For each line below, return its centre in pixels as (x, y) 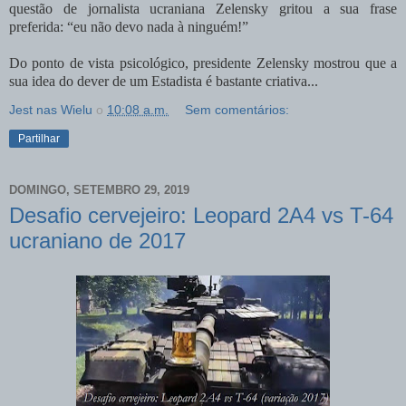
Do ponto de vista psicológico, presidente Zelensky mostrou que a (203, 63)
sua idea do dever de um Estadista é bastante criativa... (164, 81)
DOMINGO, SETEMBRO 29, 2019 (99, 190)
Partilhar (39, 138)
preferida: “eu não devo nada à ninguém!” (129, 26)
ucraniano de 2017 (97, 240)
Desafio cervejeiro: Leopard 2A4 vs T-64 (201, 215)
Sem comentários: (237, 109)
